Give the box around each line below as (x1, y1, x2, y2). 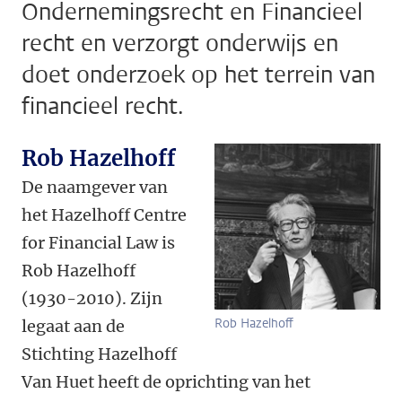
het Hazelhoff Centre (22, 204, 187, 225)
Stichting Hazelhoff (22, 343, 177, 364)
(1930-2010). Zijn (22, 287, 162, 309)
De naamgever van (22, 176, 168, 197)
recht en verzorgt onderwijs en (22, 27, 338, 59)
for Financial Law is (22, 232, 175, 253)
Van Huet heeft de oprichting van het (22, 371, 310, 392)
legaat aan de (22, 315, 125, 336)
